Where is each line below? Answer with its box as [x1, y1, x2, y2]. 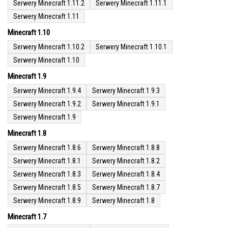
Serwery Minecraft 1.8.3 [13, 170, 81, 179]
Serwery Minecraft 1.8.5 [13, 183, 81, 192]
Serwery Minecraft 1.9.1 [92, 100, 160, 108]
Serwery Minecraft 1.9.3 [92, 87, 160, 95]
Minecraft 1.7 [8, 212, 46, 222]
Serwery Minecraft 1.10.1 [96, 43, 167, 51]
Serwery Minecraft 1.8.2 [92, 157, 160, 165]
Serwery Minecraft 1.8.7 [92, 183, 160, 192]
